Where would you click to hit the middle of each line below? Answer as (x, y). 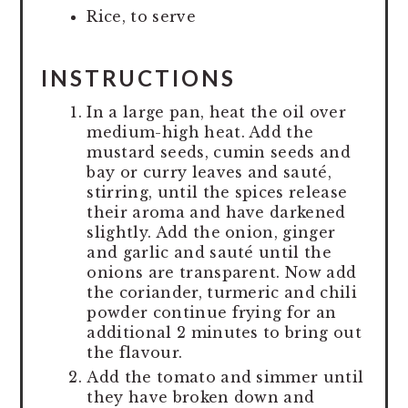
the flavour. (135, 353)
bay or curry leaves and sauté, (209, 173)
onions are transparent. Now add (222, 273)
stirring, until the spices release (217, 193)
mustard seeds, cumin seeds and (219, 153)
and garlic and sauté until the (209, 253)
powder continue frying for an (212, 313)
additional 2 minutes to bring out (224, 333)
